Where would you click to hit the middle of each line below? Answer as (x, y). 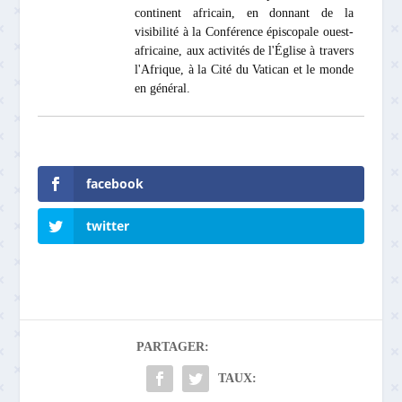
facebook (115, 183)
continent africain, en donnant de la (244, 13)
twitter (108, 226)
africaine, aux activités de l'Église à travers (244, 50)
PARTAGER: (173, 347)
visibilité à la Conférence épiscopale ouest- (244, 31)
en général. (163, 88)
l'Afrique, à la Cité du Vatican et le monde (244, 69)
